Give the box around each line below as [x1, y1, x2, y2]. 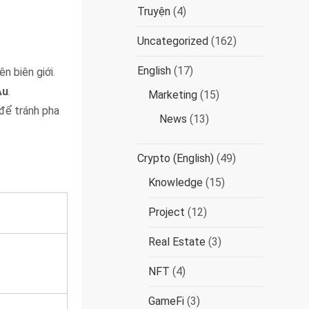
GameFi [148, 295, 185, 308]
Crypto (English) [137, 152, 215, 165]
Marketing [148, 88, 198, 101]
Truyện [137, 5, 171, 18]
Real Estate [148, 235, 206, 248]
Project [148, 206, 186, 219]
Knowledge [148, 176, 203, 189]
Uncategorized [137, 34, 209, 48]
